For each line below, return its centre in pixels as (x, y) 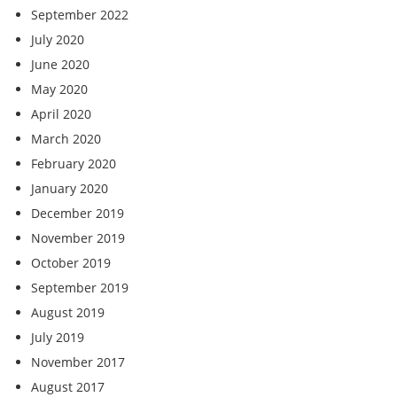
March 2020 (66, 139)
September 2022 (80, 15)
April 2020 (61, 114)
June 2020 (60, 64)
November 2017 (78, 362)
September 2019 (80, 288)
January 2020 (70, 188)
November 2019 (78, 238)
